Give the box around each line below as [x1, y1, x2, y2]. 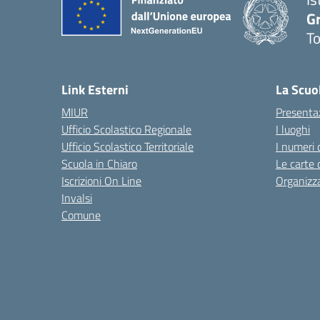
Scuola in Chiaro [61, 155, 137, 172]
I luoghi [276, 121, 310, 138]
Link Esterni [61, 80, 129, 99]
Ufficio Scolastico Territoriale [61, 138, 194, 155]
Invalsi [61, 189, 92, 206]
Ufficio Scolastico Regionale [61, 121, 191, 138]
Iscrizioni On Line [61, 172, 141, 189]
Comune [61, 206, 101, 224]
